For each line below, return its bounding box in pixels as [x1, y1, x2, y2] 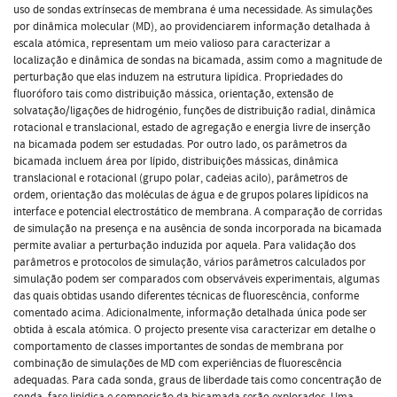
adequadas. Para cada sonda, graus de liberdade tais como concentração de [13, 371, 381, 388]
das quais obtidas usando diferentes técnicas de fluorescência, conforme [13, 287, 359, 304]
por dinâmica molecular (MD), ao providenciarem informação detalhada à [13, 18, 370, 35]
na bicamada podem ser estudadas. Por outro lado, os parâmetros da [13, 136, 347, 152]
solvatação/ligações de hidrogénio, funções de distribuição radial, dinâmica [13, 102, 376, 119]
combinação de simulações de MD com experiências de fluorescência [13, 354, 342, 371]
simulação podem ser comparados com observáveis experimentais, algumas [13, 270, 379, 287]
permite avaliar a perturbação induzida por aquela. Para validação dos [13, 237, 355, 253]
